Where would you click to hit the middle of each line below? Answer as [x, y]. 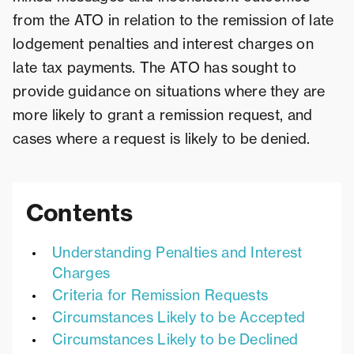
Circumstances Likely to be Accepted [179, 318]
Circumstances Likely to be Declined [175, 340]
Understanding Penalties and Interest [177, 253]
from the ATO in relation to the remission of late [173, 21]
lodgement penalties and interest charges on [163, 44]
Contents [80, 213]
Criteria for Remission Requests [160, 296]
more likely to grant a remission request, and [163, 115]
